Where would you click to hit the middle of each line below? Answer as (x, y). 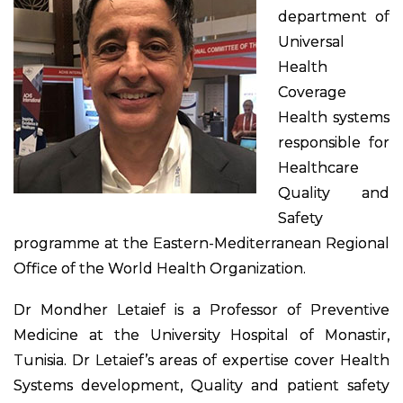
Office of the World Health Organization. (160, 268)
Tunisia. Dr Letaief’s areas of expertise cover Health (201, 360)
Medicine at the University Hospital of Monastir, (201, 335)
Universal (311, 41)
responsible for (334, 142)
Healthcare (318, 167)
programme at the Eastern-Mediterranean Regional (201, 243)
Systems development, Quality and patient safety (201, 385)
